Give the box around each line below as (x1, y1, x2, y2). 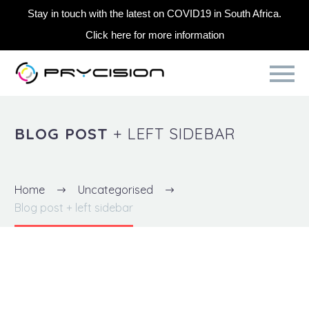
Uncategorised (78, 182, 153, 197)
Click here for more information (85, 29, 224, 41)
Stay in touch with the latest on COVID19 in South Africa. (28, 8, 281, 19)
